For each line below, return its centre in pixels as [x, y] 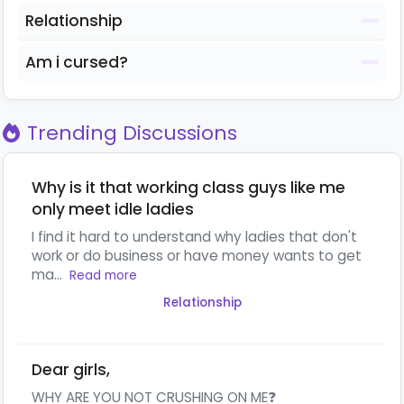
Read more [103, 275]
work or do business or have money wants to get [197, 255]
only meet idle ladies [113, 209]
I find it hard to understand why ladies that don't [194, 236]
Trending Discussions [132, 133]
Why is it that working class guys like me [188, 187]
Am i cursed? [77, 62]
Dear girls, [71, 369]
